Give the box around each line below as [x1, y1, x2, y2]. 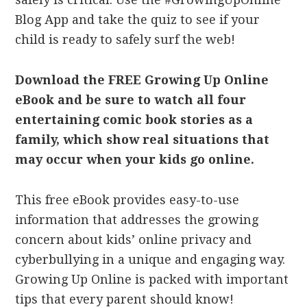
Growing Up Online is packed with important [15, 272, 289, 286]
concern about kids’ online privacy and [15, 232, 252, 247]
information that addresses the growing [15, 212, 259, 227]
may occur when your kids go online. [15, 152, 255, 167]
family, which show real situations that [15, 132, 270, 147]
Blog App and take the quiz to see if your [15, 12, 260, 27]
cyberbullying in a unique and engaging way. [15, 252, 286, 267]
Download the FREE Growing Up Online [15, 73, 269, 87]
